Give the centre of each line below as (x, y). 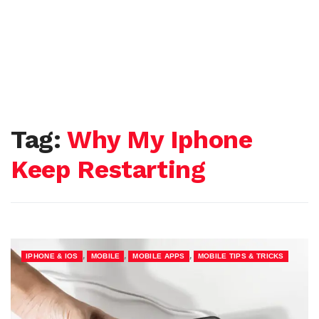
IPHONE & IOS (52, 256)
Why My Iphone (160, 140)
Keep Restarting (108, 169)
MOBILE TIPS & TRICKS (241, 256)
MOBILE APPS (159, 256)
